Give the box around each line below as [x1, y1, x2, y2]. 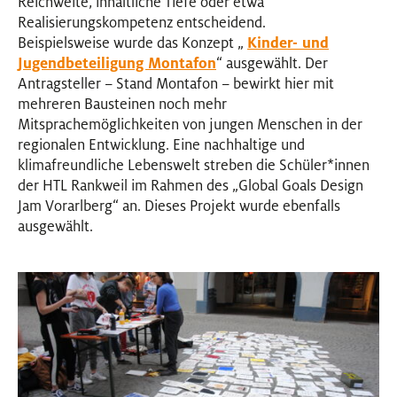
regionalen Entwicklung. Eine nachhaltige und [18, 136, 305, 154]
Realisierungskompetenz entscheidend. [18, 13, 266, 32]
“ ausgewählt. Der [216, 54, 328, 73]
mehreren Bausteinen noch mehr [18, 95, 227, 113]
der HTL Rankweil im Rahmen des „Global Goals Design [18, 176, 363, 195]
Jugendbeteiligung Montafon [18, 54, 216, 73]
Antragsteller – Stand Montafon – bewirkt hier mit [18, 74, 334, 93]
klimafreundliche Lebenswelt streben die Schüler [18, 156, 327, 175]
